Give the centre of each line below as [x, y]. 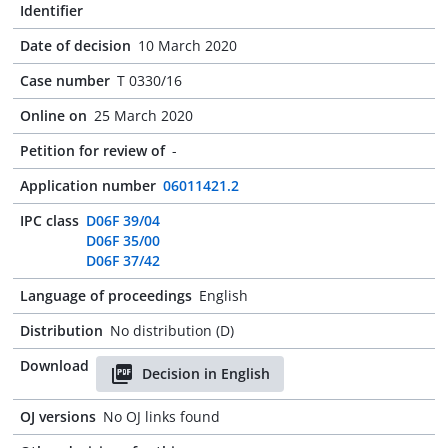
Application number [88, 185]
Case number [65, 80]
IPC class [49, 220]
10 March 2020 [187, 45]
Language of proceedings [106, 295]
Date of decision [75, 45]
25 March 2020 [143, 115]
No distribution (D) [172, 330]
